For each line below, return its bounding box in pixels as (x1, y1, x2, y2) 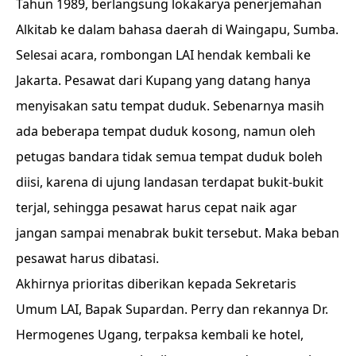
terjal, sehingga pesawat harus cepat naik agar (16, 199, 297, 216)
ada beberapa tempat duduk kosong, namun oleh (16, 122, 315, 140)
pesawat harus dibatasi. (16, 250, 162, 267)
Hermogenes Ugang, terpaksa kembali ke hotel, (16, 326, 304, 343)
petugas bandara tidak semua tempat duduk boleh (16, 148, 323, 165)
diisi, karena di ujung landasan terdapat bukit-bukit (16, 173, 323, 191)
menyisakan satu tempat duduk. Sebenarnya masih (16, 97, 324, 114)
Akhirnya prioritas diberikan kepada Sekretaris (16, 275, 296, 292)
